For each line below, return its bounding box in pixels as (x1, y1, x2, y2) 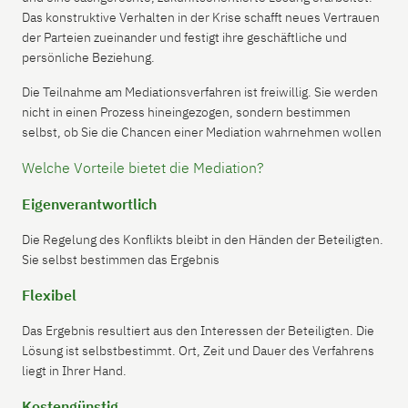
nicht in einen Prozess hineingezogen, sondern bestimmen (22, 103, 351, 120)
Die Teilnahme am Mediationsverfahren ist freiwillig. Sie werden (22, 83, 378, 100)
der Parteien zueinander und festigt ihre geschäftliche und (22, 28, 347, 46)
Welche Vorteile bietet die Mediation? (22, 158, 264, 177)
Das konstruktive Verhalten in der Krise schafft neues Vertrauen (22, 8, 380, 25)
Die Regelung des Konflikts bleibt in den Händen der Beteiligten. (22, 230, 383, 248)
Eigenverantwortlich (22, 194, 157, 213)
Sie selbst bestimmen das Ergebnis (22, 250, 219, 268)
